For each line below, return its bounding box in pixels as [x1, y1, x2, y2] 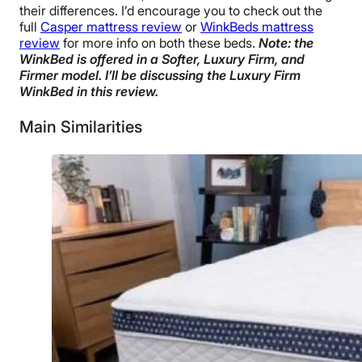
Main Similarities [19, 116, 142, 137]
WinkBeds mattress [200, 18, 314, 35]
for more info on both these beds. [60, 34, 259, 51]
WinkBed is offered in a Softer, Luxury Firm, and [19, 50, 305, 67]
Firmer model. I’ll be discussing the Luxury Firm [19, 66, 301, 83]
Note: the [259, 34, 314, 51]
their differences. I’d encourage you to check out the [19, 2, 322, 19]
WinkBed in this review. [19, 82, 158, 99]
